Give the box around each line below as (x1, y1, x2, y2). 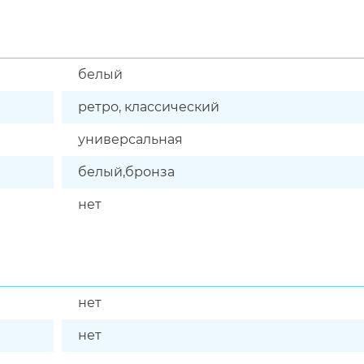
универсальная (78, 132, 183, 147)
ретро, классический (78, 99, 219, 115)
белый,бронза (78, 164, 175, 180)
